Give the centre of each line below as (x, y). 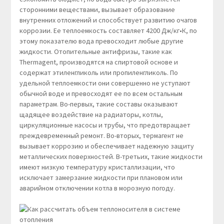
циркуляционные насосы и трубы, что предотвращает (105, 125)
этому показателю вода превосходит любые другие (101, 41)
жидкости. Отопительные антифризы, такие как (95, 52)
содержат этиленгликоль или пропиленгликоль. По (98, 73)
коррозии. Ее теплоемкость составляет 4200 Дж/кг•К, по (108, 31)
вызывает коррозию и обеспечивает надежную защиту (106, 146)
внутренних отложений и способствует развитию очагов (108, 20)
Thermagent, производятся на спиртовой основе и (98, 62)
